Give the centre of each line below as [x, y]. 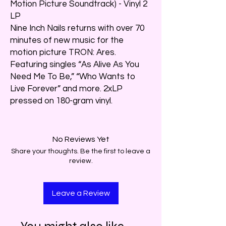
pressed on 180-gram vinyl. [61, 101]
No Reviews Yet [81, 139]
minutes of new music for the [67, 40]
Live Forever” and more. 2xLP [66, 89]
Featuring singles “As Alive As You [75, 64]
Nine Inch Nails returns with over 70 [77, 28]
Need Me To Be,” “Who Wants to [73, 76]
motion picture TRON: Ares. [63, 52]
